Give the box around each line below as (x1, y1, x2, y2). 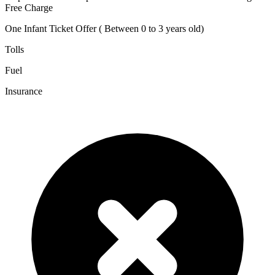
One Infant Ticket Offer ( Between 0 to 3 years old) (5, 23, 204, 34)
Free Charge (5, 2, 53, 14)
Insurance (5, 86, 42, 97)
